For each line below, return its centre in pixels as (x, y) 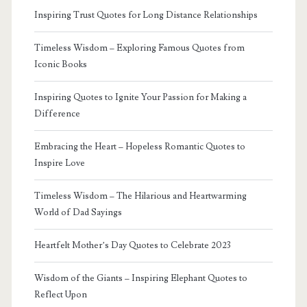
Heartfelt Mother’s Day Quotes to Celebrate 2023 (132, 245)
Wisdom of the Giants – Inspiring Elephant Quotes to (140, 278)
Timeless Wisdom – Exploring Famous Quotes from (139, 48)
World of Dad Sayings (78, 212)
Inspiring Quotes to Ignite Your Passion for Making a (140, 97)
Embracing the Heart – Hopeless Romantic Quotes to (139, 146)
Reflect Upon (60, 294)
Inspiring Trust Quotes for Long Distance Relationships (146, 15)
